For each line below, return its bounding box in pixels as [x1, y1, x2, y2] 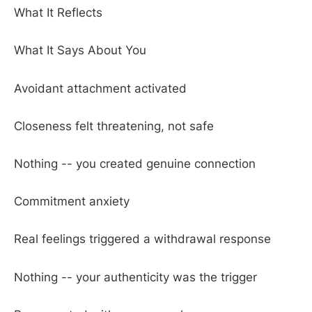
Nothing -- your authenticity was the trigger [14, 270, 257, 284]
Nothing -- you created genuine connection [14, 157, 256, 171]
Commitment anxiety [14, 194, 130, 209]
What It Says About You [14, 43, 146, 58]
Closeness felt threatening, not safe [14, 118, 214, 133]
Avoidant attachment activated [14, 81, 187, 95]
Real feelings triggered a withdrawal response [14, 232, 271, 247]
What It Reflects [14, 6, 102, 20]
